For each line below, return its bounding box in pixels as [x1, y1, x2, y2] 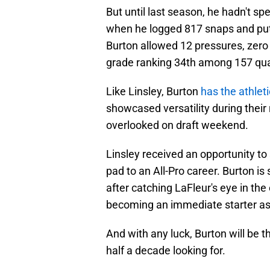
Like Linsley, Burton [106, 85, 201, 98]
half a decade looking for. [106, 244, 225, 257]
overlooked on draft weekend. [106, 119, 248, 132]
